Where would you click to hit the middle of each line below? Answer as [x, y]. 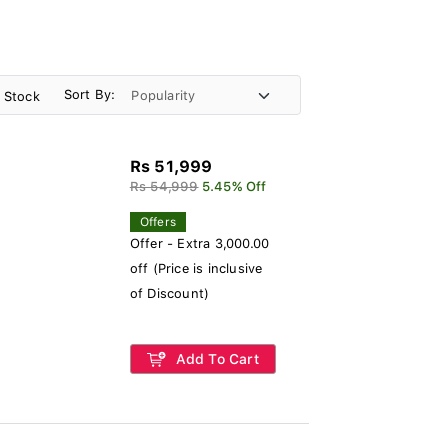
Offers [157, 222]
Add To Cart [215, 359]
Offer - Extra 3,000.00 [199, 243]
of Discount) [169, 293]
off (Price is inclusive [196, 268]
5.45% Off [234, 186]
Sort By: [89, 94]
